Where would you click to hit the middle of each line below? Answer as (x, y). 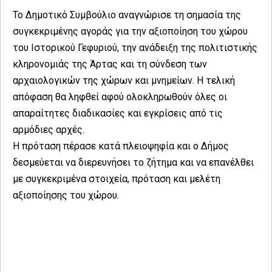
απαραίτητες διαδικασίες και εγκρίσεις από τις (118, 113)
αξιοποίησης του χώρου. (66, 195)
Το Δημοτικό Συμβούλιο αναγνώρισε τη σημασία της (127, 15)
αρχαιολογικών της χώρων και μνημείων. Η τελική (124, 80)
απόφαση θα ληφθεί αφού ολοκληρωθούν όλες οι (120, 97)
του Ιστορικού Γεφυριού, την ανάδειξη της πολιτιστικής (135, 47)
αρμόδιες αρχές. (49, 129)
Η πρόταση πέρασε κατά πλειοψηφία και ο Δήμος (121, 146)
